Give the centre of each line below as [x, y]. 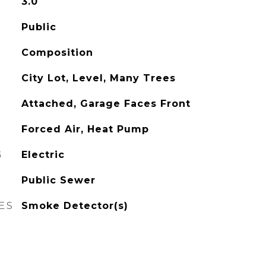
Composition [57, 53]
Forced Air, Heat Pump [85, 129]
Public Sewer [58, 180]
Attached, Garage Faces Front [106, 104]
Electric [43, 155]
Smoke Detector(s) [75, 206]
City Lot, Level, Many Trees [98, 78]
